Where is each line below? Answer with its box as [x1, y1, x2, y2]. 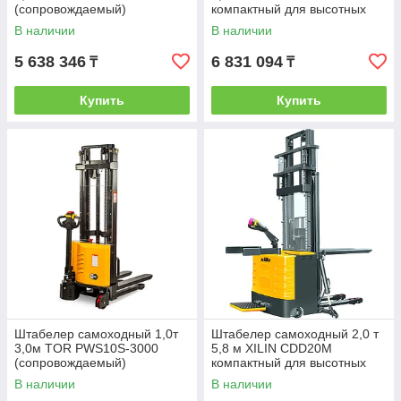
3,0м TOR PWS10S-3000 [14, 341, 158, 355]
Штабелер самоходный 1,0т [14, 327, 178, 341]
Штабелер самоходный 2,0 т [211, 327, 379, 341]
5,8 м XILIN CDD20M [211, 341, 332, 355]
